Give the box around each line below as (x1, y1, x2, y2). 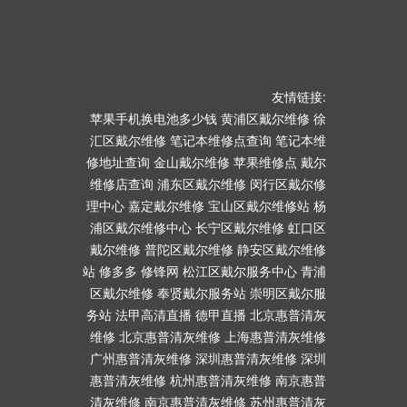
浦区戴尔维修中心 (90, 219, 192, 236)
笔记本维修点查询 (170, 132, 272, 149)
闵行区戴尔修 (250, 175, 326, 193)
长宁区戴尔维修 (195, 219, 284, 236)
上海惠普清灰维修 (224, 328, 326, 345)
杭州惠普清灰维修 (170, 372, 272, 389)
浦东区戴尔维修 (157, 175, 246, 193)
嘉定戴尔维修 (128, 197, 204, 214)
